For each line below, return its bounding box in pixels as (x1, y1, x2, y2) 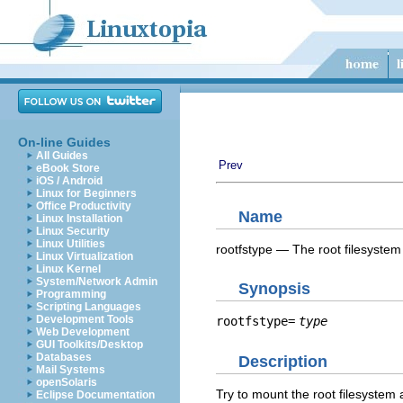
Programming (36, 288, 106, 300)
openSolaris (36, 376, 97, 389)
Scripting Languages (36, 300, 141, 313)
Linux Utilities (36, 237, 105, 250)
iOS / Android (36, 175, 103, 187)
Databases (36, 351, 92, 363)
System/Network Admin (36, 275, 157, 288)
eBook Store (36, 162, 100, 175)
